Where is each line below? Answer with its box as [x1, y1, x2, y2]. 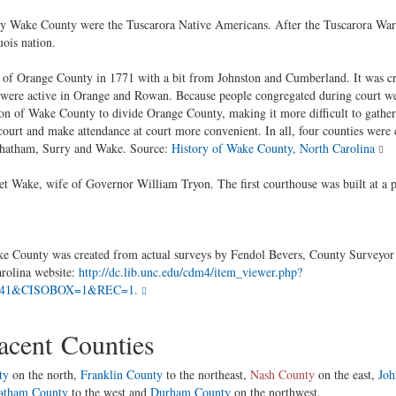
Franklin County [80, 366, 163, 383]
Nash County [249, 366, 315, 383]
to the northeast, [162, 366, 250, 383]
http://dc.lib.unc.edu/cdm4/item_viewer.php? [78, 263, 302, 280]
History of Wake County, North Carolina [171, 140, 375, 156]
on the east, [314, 366, 378, 383]
